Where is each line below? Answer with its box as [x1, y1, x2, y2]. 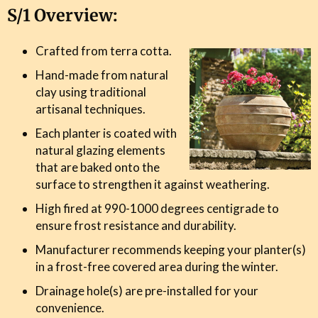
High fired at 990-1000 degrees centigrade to [35, 200, 279, 216]
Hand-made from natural [35, 67, 168, 82]
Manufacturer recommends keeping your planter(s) [35, 241, 306, 257]
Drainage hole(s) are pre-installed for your [35, 283, 258, 298]
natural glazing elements [35, 142, 165, 158]
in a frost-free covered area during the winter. [35, 258, 278, 274]
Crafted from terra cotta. [35, 43, 172, 58]
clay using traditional [35, 84, 146, 99]
